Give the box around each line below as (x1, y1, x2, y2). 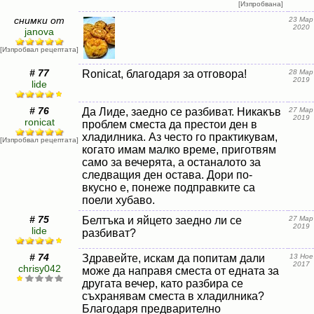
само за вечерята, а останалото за (82, 156, 261, 168)
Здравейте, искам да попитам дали (82, 252, 265, 264)
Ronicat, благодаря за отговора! (82, 68, 247, 80)
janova (25, 26, 54, 37)
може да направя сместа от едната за (82, 265, 279, 277)
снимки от (14, 15, 64, 26)
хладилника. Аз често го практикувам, (82, 131, 278, 143)
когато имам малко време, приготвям (82, 144, 276, 156)
